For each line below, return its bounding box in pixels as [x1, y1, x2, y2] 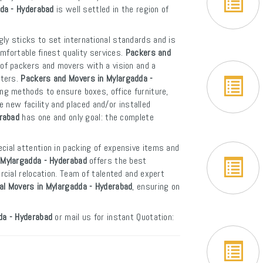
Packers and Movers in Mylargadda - [21, 72, 153, 85]
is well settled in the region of [53, 3, 169, 15]
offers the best [86, 154, 147, 167]
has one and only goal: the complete [19, 111, 154, 123]
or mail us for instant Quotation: [52, 211, 174, 223]
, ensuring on [132, 180, 180, 193]
